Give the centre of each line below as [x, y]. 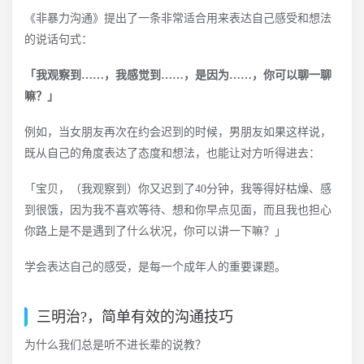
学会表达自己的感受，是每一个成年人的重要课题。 [155, 267]
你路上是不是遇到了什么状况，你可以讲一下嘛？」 [155, 231]
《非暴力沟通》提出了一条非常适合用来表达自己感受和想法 [178, 18]
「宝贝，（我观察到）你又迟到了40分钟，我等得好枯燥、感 [178, 189]
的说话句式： [58, 39]
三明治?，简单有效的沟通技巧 [135, 317]
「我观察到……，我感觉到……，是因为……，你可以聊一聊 [178, 75]
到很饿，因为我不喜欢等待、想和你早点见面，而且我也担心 [178, 210]
